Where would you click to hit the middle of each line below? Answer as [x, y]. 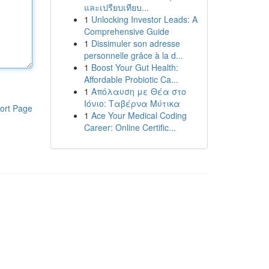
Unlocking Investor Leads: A [144, 19]
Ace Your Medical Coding [139, 115]
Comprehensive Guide [126, 31]
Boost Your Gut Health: [134, 67]
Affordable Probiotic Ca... [131, 79]
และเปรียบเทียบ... [116, 7]
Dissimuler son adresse [135, 43]
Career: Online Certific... [130, 127]
